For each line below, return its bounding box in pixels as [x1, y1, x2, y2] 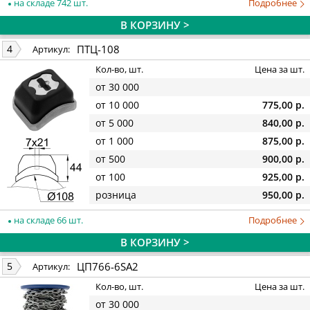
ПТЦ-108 [77, 42, 120, 56]
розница [95, 188, 136, 202]
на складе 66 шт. [12, 213, 83, 226]
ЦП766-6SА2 [77, 259, 138, 273]
